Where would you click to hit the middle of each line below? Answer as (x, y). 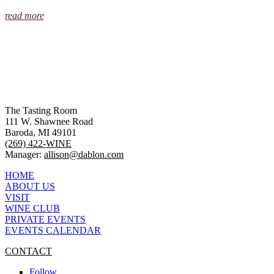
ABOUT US (30, 186)
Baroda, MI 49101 (41, 132)
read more (24, 15)
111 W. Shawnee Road (49, 121)
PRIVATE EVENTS (45, 219)
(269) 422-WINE (38, 143)
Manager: (24, 154)
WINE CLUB (32, 208)
